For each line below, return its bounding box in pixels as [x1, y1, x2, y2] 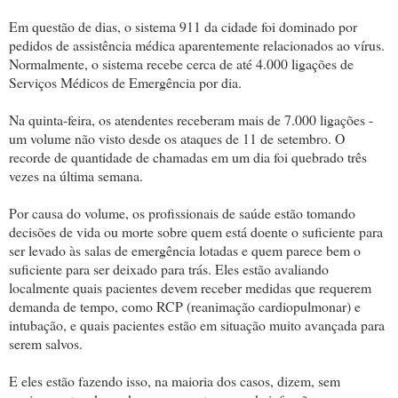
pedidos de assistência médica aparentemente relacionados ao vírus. [9, 35, 385, 54]
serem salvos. [9, 333, 83, 353]
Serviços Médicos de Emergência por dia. [9, 72, 242, 92]
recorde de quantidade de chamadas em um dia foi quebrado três [9, 147, 367, 166]
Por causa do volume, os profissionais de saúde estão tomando [9, 203, 355, 222]
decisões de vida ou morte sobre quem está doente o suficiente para [9, 221, 383, 241]
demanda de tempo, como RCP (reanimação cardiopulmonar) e [9, 296, 361, 315]
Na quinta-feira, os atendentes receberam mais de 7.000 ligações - [9, 109, 373, 129]
